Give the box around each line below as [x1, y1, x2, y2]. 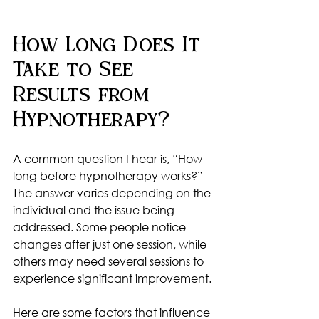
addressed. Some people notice [13, 219, 189, 234]
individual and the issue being [13, 202, 177, 217]
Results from [13, 81, 156, 109]
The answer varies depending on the [13, 184, 214, 200]
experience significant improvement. [13, 270, 211, 286]
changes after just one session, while [13, 236, 209, 251]
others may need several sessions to [13, 253, 206, 268]
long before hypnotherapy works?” [13, 167, 206, 183]
